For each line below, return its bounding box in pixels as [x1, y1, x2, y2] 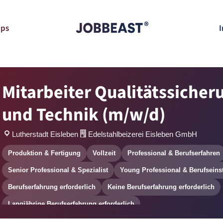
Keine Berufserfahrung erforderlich [108, 183, 215, 191]
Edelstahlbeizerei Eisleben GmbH [88, 130, 197, 138]
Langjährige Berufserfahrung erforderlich [8, 200, 134, 208]
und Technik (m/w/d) [2, 102, 165, 127]
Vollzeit [93, 149, 115, 157]
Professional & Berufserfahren [127, 149, 220, 157]
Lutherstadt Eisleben [12, 130, 78, 138]
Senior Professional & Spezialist [8, 166, 108, 174]
